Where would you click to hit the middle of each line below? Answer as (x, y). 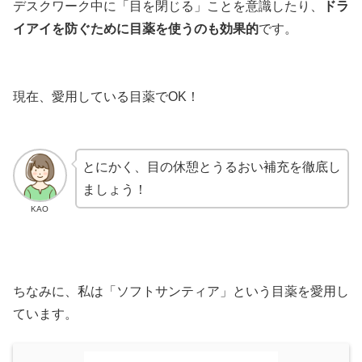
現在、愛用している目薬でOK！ (106, 96)
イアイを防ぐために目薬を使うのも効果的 (136, 28)
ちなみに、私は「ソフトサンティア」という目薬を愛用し (181, 291)
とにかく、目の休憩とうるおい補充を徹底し (211, 166)
